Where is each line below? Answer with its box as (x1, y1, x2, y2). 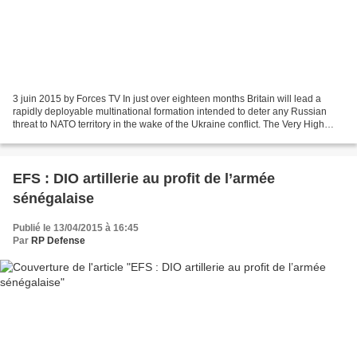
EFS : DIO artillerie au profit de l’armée (13, 171, 275, 187)
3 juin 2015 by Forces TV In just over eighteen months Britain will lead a (13, 93, 321, 105)
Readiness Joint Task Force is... (13, 131, 149, 143)
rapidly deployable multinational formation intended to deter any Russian (13, 106, 327, 118)
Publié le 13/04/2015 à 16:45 (13, 222, 139, 234)
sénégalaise (13, 190, 94, 207)
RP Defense (31, 235, 85, 247)
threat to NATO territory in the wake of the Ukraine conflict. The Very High (13, 119, 324, 131)
